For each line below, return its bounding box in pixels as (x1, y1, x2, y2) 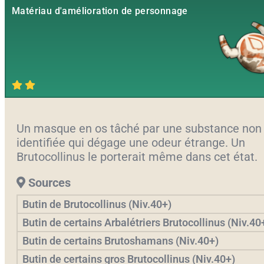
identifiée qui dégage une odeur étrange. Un (16, 136, 245, 150)
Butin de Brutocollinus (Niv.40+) (22, 198, 171, 211)
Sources (25, 176, 71, 190)
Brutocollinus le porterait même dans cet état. (16, 150, 258, 164)
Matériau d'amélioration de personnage (12, 5, 188, 16)
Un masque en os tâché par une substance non (16, 121, 262, 136)
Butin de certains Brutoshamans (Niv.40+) (22, 235, 219, 247)
